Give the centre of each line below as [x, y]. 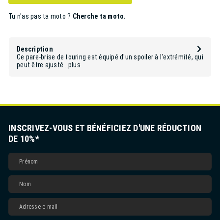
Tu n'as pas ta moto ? [41, 16]
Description [35, 49]
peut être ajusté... [42, 65]
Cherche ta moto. [99, 16]
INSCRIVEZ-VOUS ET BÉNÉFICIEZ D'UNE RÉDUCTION [105, 128]
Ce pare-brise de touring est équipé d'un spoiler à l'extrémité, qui [110, 57]
